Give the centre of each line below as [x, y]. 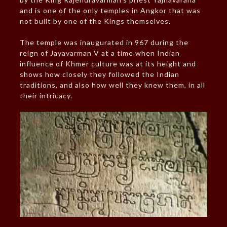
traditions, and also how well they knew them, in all [112, 85]
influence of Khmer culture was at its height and [108, 63]
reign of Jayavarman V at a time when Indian [100, 53]
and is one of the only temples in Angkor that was [110, 10]
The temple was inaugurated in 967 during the [104, 42]
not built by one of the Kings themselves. [95, 21]
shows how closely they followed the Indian [99, 74]
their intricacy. [46, 95]
